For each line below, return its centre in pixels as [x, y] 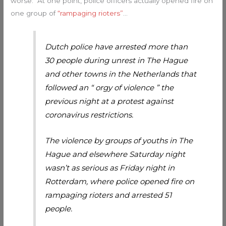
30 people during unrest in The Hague [117, 61]
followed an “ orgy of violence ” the [109, 88]
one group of [34, 13]
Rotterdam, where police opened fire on [120, 182]
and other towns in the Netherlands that [121, 74]
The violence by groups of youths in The [119, 141]
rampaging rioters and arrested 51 [108, 195]
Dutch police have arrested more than [117, 47]
